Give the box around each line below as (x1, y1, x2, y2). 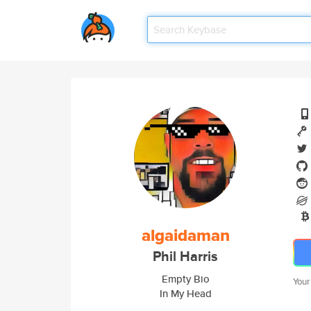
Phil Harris (153, 246, 218, 267)
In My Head (159, 286, 212, 301)
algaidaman (141, 223, 230, 248)
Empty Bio (161, 271, 210, 286)
